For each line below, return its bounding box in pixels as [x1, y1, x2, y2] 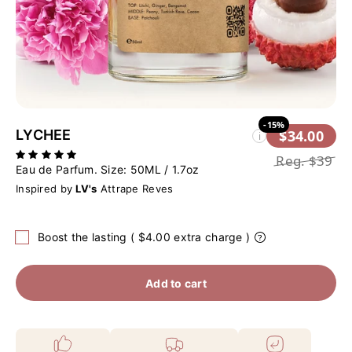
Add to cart [145, 276, 207, 290]
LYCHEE [16, 126, 71, 143]
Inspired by [16, 182, 73, 195]
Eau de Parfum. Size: [16, 163, 130, 176]
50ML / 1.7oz [130, 163, 200, 176]
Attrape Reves [97, 182, 174, 195]
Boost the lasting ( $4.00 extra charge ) [38, 230, 251, 244]
